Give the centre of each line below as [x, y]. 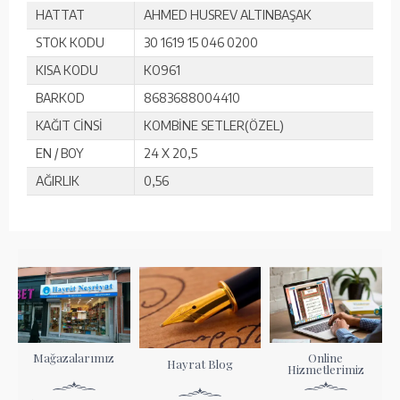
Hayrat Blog [200, 364]
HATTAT [60, 14]
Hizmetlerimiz [325, 370]
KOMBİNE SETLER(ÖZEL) [214, 125]
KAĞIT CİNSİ [69, 125]
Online [326, 358]
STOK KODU [70, 42]
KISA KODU [67, 70]
